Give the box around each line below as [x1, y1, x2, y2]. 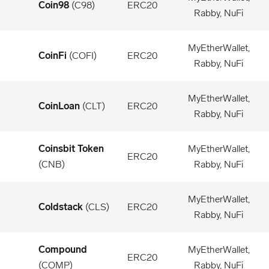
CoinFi [38, 50, 67, 61]
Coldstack [38, 201, 83, 213]
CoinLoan [38, 100, 80, 112]
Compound [38, 244, 87, 255]
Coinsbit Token [38, 143, 104, 154]
